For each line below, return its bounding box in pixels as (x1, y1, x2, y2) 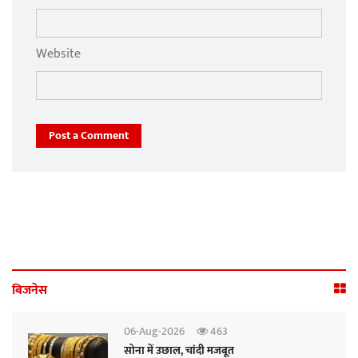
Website (36, 43, 81, 66)
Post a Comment (49, 126, 129, 145)
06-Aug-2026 (124, 322, 185, 341)
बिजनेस (12, 280, 47, 302)
